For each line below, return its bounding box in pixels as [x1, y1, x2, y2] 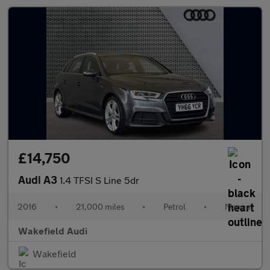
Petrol [163, 201, 186, 212]
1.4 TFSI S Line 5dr [60, 174, 139, 186]
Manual [224, 201, 253, 212]
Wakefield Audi [18, 225, 87, 236]
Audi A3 [18, 173, 60, 186]
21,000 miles [75, 201, 125, 212]
